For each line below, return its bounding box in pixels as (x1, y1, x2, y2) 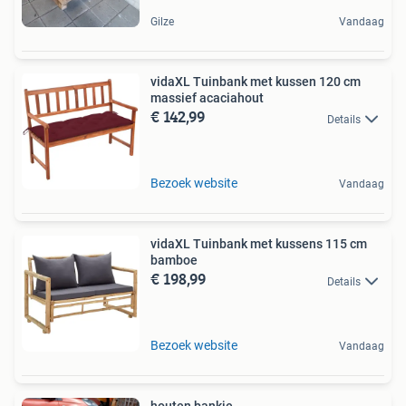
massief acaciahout (150, 91, 264, 106)
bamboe (150, 253, 198, 268)
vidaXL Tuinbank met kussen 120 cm (150, 74, 361, 90)
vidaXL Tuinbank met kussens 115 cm (150, 237, 367, 252)
